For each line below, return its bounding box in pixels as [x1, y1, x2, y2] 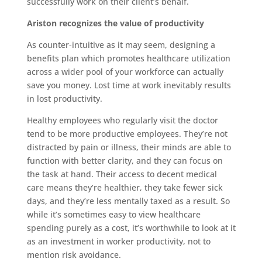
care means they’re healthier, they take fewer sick [26, 182, 223, 193]
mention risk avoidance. [26, 249, 121, 260]
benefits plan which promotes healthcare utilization [26, 53, 230, 64]
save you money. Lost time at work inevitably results [26, 80, 231, 91]
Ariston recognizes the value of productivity [26, 18, 204, 29]
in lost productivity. [26, 93, 102, 104]
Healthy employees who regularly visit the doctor [26, 115, 218, 126]
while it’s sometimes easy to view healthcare [26, 209, 201, 220]
